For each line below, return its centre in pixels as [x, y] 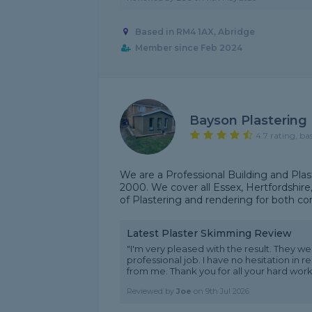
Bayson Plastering [248, 120]
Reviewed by [151, 291]
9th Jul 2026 [227, 291]
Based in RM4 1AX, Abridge [195, 32]
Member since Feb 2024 [188, 48]
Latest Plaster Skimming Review [209, 233]
